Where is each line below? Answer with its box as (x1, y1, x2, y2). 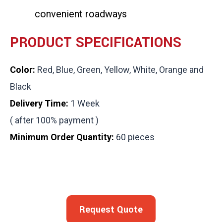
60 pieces (114, 132, 155, 142)
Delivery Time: (10, 98, 68, 109)
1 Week (68, 98, 100, 109)
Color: (10, 64, 35, 75)
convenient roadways (35, 8, 127, 20)
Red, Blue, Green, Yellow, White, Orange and (35, 64, 204, 75)
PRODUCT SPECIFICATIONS (10, 33, 181, 53)
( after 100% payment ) (10, 115, 99, 125)
